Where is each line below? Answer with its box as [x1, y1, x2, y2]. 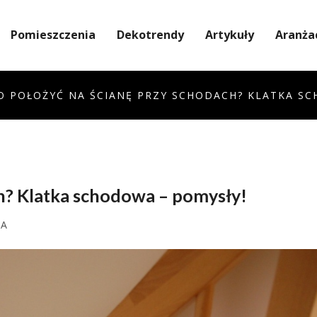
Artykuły [205, 27, 254, 42]
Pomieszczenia [11, 27, 96, 42]
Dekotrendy [117, 27, 184, 42]
